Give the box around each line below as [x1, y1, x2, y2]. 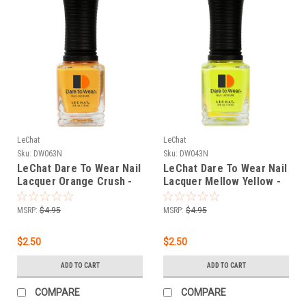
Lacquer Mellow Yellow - [163, 174, 281, 188]
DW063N [33, 148, 62, 158]
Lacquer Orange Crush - [17, 174, 133, 188]
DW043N [180, 148, 208, 158]
